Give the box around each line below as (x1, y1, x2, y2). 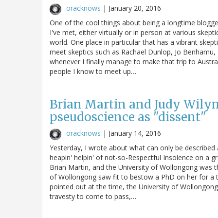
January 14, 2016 (109, 128, 161, 138)
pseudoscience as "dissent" (50, 109, 206, 125)
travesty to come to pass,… (50, 191, 136, 201)
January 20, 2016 (109, 3, 161, 13)
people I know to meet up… (50, 66, 136, 76)
